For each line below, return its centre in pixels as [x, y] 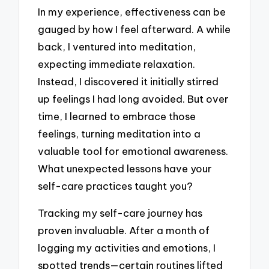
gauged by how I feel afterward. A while [134, 29]
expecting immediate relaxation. [117, 64]
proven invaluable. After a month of [124, 231]
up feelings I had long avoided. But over [134, 99]
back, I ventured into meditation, [117, 47]
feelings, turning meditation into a [119, 134]
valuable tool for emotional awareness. [133, 151]
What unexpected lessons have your [125, 169]
